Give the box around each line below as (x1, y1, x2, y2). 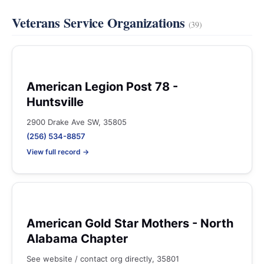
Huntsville (27, 95, 84, 109)
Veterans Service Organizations (12, 13, 189, 32)
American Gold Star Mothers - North (27, 216, 233, 230)
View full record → (27, 147, 89, 156)
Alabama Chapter (27, 232, 128, 246)
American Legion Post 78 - (27, 80, 178, 94)
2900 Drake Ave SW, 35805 (27, 117, 127, 127)
